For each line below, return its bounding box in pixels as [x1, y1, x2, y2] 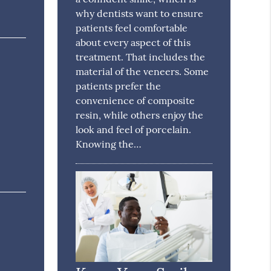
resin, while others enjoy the [76, 108, 204, 121]
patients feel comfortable [76, 21, 188, 34]
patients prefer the [76, 79, 162, 92]
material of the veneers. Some [76, 65, 209, 77]
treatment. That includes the [76, 50, 206, 63]
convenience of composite [76, 94, 195, 106]
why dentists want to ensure [76, 7, 204, 19]
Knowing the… [76, 137, 142, 150]
